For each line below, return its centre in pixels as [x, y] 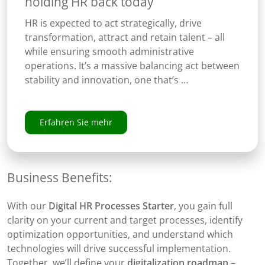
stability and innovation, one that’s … [106, 80]
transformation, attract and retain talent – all [125, 38]
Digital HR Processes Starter [111, 206]
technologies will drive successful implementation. [119, 248]
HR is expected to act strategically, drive [113, 23]
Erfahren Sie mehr [76, 122]
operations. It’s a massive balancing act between [132, 66]
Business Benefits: [60, 177]
